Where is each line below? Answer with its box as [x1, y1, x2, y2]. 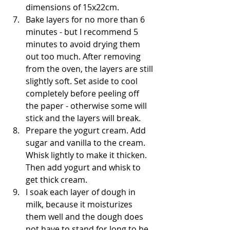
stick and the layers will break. [26, 112, 141, 124]
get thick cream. [26, 174, 87, 185]
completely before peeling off [26, 87, 141, 99]
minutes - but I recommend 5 [26, 26, 140, 37]
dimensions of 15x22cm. [26, 1, 119, 13]
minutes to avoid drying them [26, 38, 142, 50]
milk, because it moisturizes [26, 198, 135, 210]
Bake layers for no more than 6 [26, 13, 147, 25]
